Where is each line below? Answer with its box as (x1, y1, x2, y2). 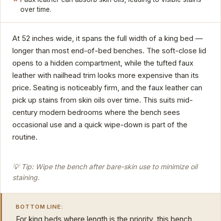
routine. (12, 132, 37, 142)
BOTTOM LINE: (16, 203, 64, 210)
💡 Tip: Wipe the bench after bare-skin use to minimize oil (12, 162, 197, 171)
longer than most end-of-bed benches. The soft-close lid (12, 46, 206, 55)
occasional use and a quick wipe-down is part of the (12, 120, 187, 129)
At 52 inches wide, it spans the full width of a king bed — (12, 34, 203, 43)
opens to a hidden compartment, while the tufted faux (12, 58, 193, 68)
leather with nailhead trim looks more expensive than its (12, 71, 199, 80)
